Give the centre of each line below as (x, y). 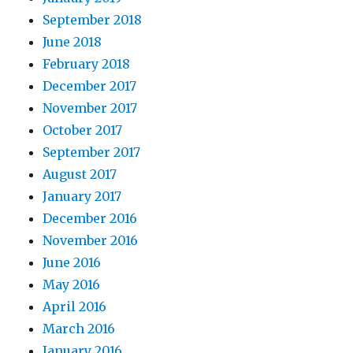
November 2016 (91, 240)
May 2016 (72, 284)
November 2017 (90, 108)
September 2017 (92, 152)
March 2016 (79, 328)
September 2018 (93, 19)
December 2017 (90, 85)
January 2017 (82, 196)
